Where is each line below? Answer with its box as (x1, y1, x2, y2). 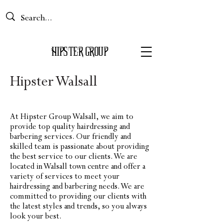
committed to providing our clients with (10, 191, 146, 201)
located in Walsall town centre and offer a (10, 161, 145, 171)
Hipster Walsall (10, 73, 97, 91)
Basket (114, 11, 135, 21)
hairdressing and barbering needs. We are (10, 181, 144, 191)
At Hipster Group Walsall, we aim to (10, 111, 133, 121)
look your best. (10, 211, 62, 221)
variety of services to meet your (10, 171, 119, 181)
